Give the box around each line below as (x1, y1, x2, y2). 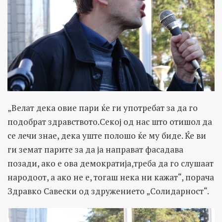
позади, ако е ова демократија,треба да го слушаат (7, 158, 214, 169)
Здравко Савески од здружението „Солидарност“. (7, 185, 209, 197)
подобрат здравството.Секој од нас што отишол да (7, 116, 212, 128)
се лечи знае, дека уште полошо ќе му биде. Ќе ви (7, 130, 206, 142)
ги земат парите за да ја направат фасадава (7, 144, 183, 156)
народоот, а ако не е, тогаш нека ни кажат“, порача (7, 171, 214, 183)
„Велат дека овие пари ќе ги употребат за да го (7, 102, 198, 114)
